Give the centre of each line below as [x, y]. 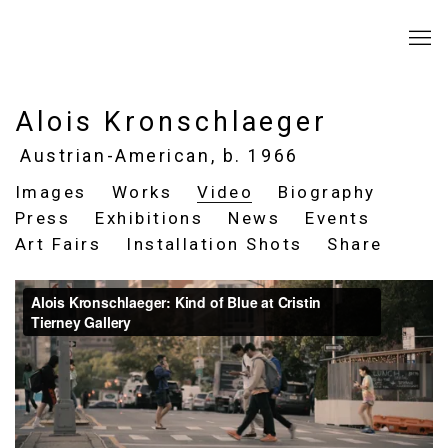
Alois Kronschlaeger [172, 122]
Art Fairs [58, 244]
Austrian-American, [121, 156]
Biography [327, 192]
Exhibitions [149, 218]
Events [337, 218]
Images [51, 192]
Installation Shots [214, 244]
